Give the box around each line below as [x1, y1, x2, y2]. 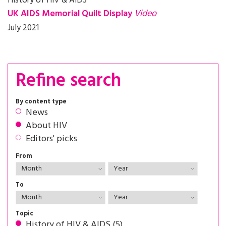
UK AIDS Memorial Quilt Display [8, 7, 134, 21]
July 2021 [8, 21, 39, 35]
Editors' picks [26, 132, 77, 147]
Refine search [16, 67, 121, 96]
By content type [16, 96, 67, 107]
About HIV [26, 119, 67, 134]
